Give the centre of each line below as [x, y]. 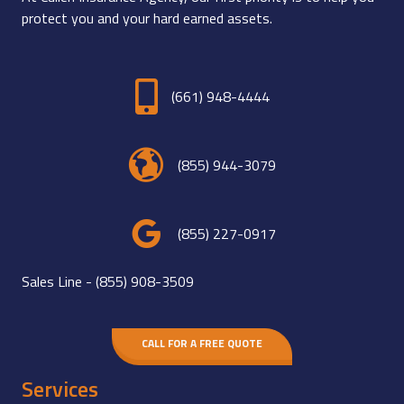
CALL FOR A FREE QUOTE [202, 344]
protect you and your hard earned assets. [147, 18]
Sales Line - [59, 281]
